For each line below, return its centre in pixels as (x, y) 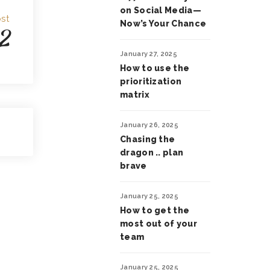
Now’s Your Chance (163, 24)
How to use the (155, 68)
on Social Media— (161, 10)
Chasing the (148, 139)
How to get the (155, 210)
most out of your (159, 224)
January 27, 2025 (149, 54)
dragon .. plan (152, 152)
